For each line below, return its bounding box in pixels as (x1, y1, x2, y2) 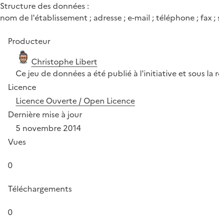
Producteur (8, 35, 50, 47)
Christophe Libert (31, 56, 97, 67)
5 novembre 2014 (16, 122, 81, 134)
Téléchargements (8, 183, 72, 195)
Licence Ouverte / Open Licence (16, 95, 135, 107)
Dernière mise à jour (8, 109, 82, 120)
